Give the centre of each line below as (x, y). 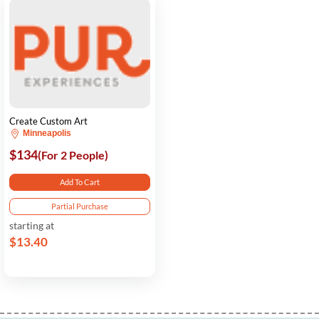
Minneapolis (46, 133)
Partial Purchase (80, 206)
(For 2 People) (73, 155)
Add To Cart (80, 182)
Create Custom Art (48, 121)
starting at (32, 225)
